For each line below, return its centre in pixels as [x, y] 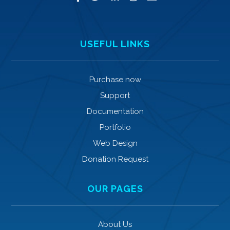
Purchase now [115, 80]
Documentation [115, 112]
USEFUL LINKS [115, 44]
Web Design [115, 143]
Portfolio [115, 128]
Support [115, 96]
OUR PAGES [115, 189]
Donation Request [115, 159]
